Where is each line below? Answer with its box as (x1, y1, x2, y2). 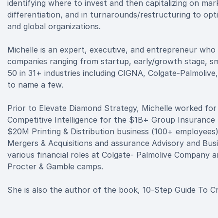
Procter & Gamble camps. (7, 162, 103, 171)
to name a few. (7, 80, 63, 90)
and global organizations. (7, 21, 101, 31)
